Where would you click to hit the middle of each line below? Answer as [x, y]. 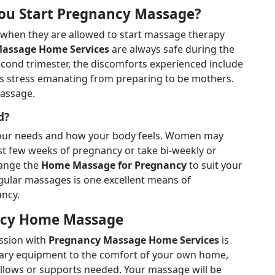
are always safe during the [172, 49]
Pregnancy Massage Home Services [134, 240]
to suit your [215, 165]
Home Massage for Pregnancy [113, 165]
